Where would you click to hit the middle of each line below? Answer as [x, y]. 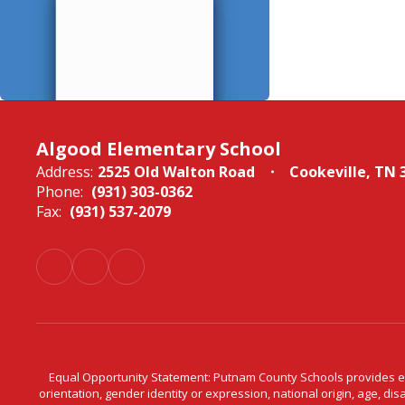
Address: [65, 172]
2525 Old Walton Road [176, 172]
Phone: [60, 192]
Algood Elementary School [159, 149]
